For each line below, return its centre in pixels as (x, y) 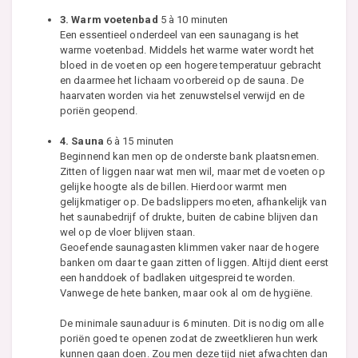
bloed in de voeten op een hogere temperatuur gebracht (191, 66)
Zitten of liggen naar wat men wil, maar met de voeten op (193, 172)
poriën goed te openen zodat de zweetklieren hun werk (189, 339)
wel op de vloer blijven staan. (128, 233)
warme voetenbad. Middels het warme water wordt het (187, 50)
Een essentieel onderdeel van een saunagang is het (179, 35)
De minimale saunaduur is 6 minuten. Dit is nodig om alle (192, 324)
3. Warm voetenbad (109, 20)
